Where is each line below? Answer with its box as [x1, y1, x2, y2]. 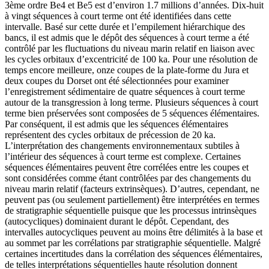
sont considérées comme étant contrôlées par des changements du [5, 172, 251, 183]
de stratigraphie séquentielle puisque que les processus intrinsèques [5, 205, 256, 216]
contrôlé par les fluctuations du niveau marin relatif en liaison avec [5, 43, 255, 53]
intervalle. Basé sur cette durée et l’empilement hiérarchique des [5, 21, 245, 32]
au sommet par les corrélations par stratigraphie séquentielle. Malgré [5, 237, 261, 248]
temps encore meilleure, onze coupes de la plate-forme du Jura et [5, 64, 249, 75]
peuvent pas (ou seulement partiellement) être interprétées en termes [5, 194, 259, 205]
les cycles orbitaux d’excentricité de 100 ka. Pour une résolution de [5, 53, 258, 64]
